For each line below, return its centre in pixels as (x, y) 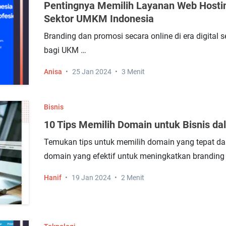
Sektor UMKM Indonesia (99, 19)
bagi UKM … (65, 50)
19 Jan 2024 (91, 178)
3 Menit (133, 72)
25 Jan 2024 (92, 72)
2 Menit (132, 178)
